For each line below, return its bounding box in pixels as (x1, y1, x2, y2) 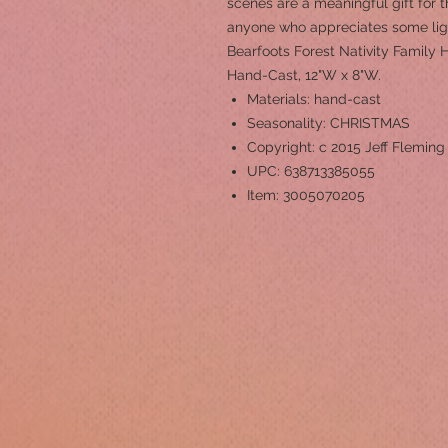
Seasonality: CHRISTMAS (247, 115, 410, 131)
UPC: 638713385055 (247, 163, 375, 179)
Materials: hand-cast (247, 91, 381, 107)
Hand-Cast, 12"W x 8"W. (227, 67, 381, 83)
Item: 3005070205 (247, 187, 365, 203)
